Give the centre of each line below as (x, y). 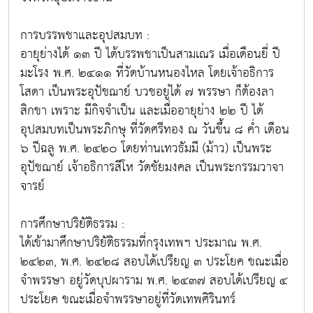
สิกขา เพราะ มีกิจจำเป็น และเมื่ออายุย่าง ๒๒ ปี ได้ (142, 111)
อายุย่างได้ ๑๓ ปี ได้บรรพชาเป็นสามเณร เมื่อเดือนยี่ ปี (150, 54)
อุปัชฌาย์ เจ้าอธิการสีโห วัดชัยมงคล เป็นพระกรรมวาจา (152, 167)
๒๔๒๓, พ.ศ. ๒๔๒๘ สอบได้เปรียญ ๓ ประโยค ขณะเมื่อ (154, 262)
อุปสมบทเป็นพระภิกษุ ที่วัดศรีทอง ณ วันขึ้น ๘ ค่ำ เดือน (155, 130)
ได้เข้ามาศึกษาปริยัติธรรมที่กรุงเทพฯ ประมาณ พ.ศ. (141, 243)
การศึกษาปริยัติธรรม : (72, 224)
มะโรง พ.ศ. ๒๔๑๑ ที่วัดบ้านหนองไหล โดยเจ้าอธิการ (147, 73)
